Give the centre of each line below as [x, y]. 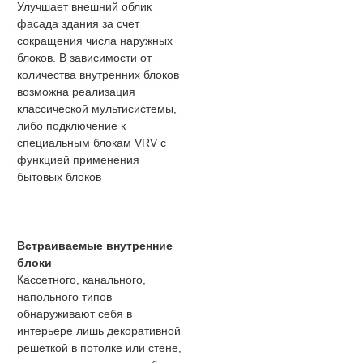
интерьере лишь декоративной [99, 331]
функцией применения [78, 160]
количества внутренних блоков [98, 75]
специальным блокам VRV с [92, 143]
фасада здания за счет [78, 24]
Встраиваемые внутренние [95, 246]
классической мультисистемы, [97, 109]
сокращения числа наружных [95, 41]
